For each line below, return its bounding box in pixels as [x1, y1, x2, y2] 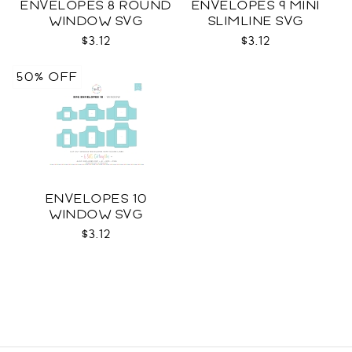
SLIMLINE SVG [207, 12, 304, 31]
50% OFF [16, 68, 78, 86]
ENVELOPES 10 [45, 189, 148, 208]
